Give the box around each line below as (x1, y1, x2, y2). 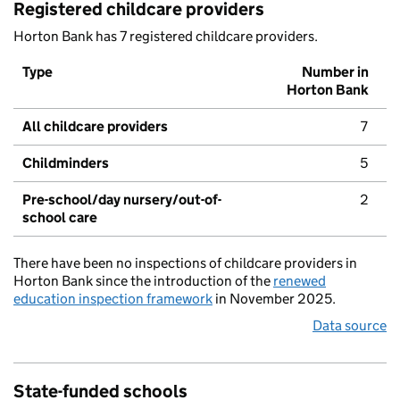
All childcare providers (22, 118, 168, 136)
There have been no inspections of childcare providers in (13, 254, 357, 272)
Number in (302, 63, 369, 81)
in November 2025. (212, 290, 336, 308)
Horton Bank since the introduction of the (13, 272, 273, 290)
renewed (273, 272, 326, 290)
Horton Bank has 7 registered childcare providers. (13, 28, 318, 46)
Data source (312, 317, 387, 335)
